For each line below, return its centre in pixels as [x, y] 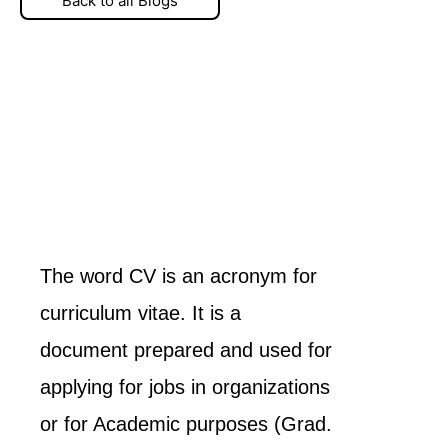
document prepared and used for [186, 350]
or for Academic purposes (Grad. [186, 424]
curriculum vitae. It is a [140, 313]
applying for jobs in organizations [185, 387]
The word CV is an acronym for [178, 276]
